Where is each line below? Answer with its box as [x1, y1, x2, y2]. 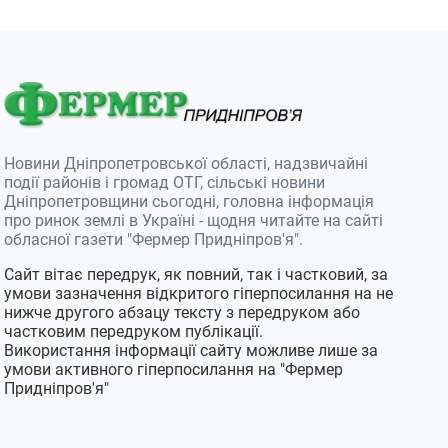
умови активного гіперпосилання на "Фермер [4, 359, 344, 379]
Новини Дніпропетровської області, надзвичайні [4, 153, 369, 173]
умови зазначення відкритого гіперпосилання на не [4, 283, 394, 303]
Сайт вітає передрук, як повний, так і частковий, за [4, 264, 389, 284]
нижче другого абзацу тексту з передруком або [4, 302, 361, 322]
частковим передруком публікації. [4, 321, 264, 341]
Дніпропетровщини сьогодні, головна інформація [4, 191, 375, 211]
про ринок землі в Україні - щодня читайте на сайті [4, 210, 384, 230]
